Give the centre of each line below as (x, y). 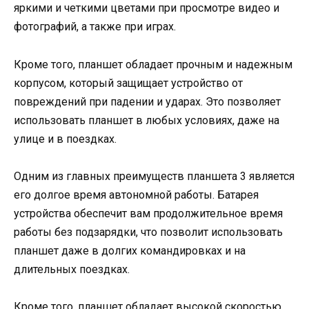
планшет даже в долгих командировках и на (130, 250)
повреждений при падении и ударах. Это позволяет (147, 101)
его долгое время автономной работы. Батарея (136, 195)
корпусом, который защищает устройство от (128, 83)
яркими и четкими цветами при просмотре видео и (147, 8)
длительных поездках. (72, 269)
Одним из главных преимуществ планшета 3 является (154, 176)
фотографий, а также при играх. (95, 27)
